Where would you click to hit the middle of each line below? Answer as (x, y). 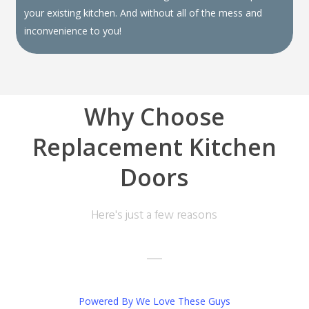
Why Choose (154, 117)
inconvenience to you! (73, 31)
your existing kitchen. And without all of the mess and (143, 13)
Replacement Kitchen (154, 147)
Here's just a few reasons (154, 216)
